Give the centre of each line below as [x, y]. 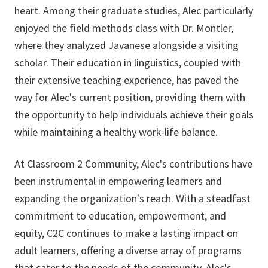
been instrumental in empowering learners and [118, 181]
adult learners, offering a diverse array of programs [128, 251]
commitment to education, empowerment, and [120, 216]
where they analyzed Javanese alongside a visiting [127, 45]
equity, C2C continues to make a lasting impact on [126, 233]
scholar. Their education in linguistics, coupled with [128, 63]
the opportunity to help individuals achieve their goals [134, 115]
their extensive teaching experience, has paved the [127, 80]
